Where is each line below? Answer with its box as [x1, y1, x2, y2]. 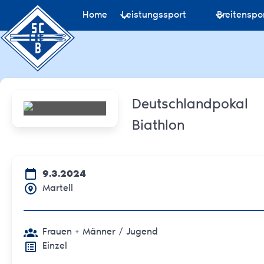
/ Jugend [115, 227, 158, 237]
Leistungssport [121, 11, 186, 20]
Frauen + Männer [42, 227, 115, 237]
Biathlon [132, 119, 184, 133]
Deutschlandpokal [132, 98, 248, 112]
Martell [42, 184, 73, 194]
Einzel [42, 242, 67, 252]
